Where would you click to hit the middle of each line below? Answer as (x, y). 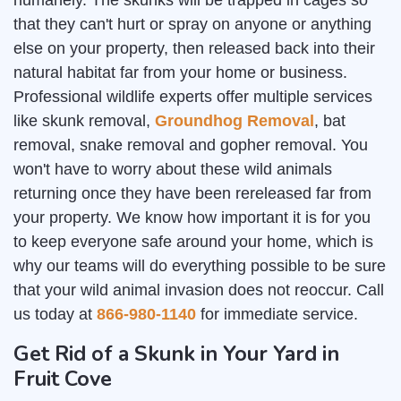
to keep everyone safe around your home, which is (193, 242)
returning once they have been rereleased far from (192, 194)
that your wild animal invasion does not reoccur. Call (199, 290)
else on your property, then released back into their (194, 49)
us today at (55, 315)
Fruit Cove (63, 379)
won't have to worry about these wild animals (173, 170)
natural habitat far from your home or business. (180, 73)
